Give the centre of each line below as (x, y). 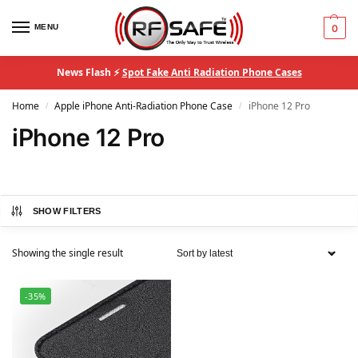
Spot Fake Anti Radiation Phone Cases (212, 72)
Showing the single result (68, 253)
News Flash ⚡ (89, 72)
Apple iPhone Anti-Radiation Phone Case (144, 106)
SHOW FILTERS (67, 211)
